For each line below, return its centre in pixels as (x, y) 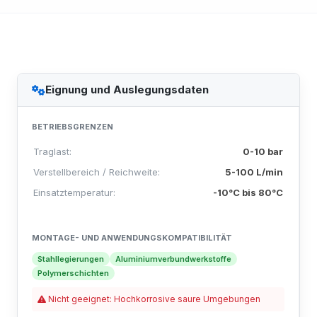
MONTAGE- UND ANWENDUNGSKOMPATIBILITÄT (132, 238)
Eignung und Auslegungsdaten (127, 90)
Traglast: (52, 151)
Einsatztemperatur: (74, 192)
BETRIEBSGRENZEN (73, 127)
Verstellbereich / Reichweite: (97, 172)
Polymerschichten (73, 273)
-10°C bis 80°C (248, 192)
